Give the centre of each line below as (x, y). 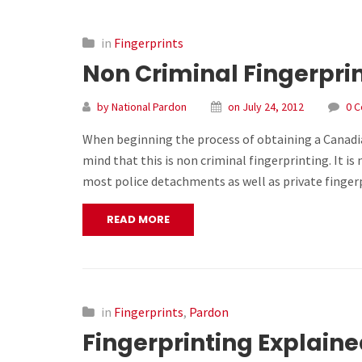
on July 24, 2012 (266, 106)
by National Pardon (142, 106)
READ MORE (138, 219)
